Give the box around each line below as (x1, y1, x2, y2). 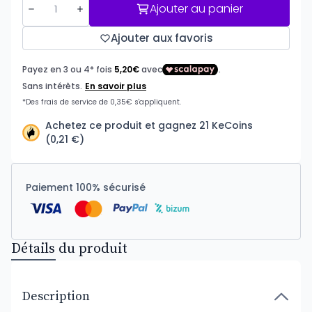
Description (22, 288, 90, 304)
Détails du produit (11, 240, 127, 258)
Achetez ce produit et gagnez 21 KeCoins (45, 118, 253, 132)
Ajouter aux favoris (110, 31, 213, 45)
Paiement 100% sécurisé (26, 180, 146, 194)
